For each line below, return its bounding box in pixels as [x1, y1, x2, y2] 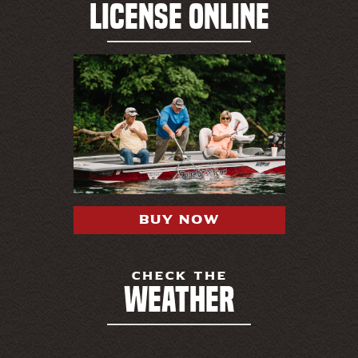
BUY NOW [138, 212, 220, 228]
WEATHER [124, 279, 234, 320]
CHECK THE [131, 268, 227, 283]
